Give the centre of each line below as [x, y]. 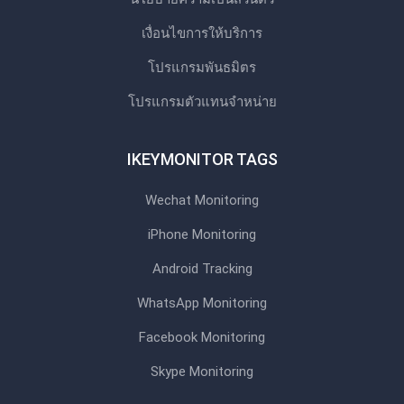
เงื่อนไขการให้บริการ [202, 33]
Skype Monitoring [202, 371]
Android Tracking [202, 268]
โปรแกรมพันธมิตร [202, 67]
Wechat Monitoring [202, 200]
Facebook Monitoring [202, 337]
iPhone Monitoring [202, 234]
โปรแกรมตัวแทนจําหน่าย [202, 101]
